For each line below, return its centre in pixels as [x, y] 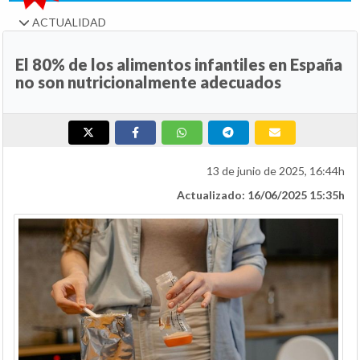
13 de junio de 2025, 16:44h [276, 171]
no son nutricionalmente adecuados [148, 82]
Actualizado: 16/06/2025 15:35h [261, 195]
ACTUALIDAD [68, 22]
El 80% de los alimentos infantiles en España [179, 65]
